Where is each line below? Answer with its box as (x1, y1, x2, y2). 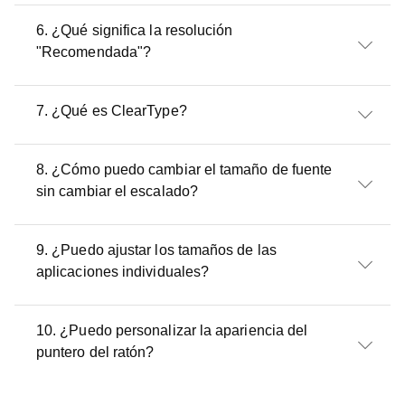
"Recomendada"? (36, 44, 152, 60)
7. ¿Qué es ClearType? (36, 103, 187, 118)
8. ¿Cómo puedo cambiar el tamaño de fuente (36, 162, 333, 177)
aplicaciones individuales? (36, 264, 210, 279)
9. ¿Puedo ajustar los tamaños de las (36, 242, 277, 258)
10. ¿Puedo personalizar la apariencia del (36, 323, 308, 338)
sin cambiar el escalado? (36, 184, 198, 199)
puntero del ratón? (36, 344, 155, 360)
